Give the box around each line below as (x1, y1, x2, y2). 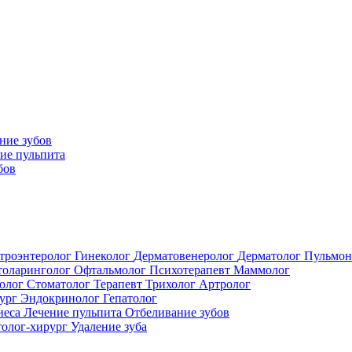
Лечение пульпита (24, 306, 125, 320)
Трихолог (145, 277, 199, 291)
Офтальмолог (74, 263, 149, 277)
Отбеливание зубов (125, 306, 229, 320)
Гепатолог (103, 291, 157, 306)
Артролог (199, 277, 251, 291)
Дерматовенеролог (134, 249, 237, 263)
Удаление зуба (71, 320, 147, 334)
